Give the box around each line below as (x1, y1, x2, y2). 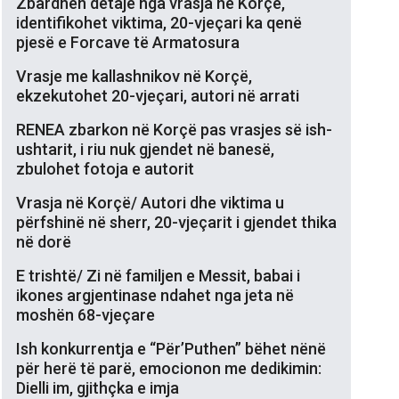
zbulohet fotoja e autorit (16, 159, 194, 178)
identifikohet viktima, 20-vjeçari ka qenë (16, 12, 302, 32)
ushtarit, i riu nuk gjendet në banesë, (16, 139, 274, 159)
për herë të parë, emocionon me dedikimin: (16, 358, 322, 378)
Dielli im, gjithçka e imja (16, 378, 179, 397)
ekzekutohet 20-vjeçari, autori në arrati (16, 85, 299, 105)
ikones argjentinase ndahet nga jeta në (16, 285, 294, 305)
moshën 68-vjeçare (16, 305, 155, 324)
